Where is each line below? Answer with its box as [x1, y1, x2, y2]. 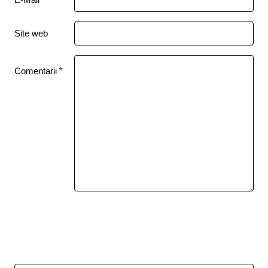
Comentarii [14, 66, 57, 76]
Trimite [121, 224, 147, 234]
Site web [14, 28, 48, 38]
